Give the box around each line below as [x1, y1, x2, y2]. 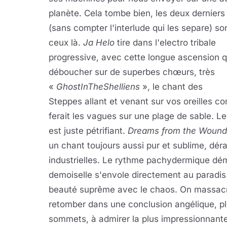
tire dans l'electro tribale [115, 37, 216, 48]
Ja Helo [83, 37, 115, 48]
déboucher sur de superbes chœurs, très [49, 67, 215, 77]
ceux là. [49, 37, 83, 48]
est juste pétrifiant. [49, 126, 128, 136]
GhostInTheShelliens [56, 82, 140, 92]
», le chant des [140, 82, 203, 92]
